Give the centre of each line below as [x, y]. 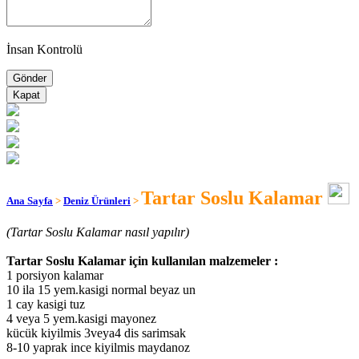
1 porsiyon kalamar [55, 276]
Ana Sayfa [30, 201]
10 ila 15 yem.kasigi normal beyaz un [101, 290]
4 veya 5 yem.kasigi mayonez [81, 319]
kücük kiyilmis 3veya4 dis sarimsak [96, 333]
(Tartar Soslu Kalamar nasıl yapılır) [98, 232]
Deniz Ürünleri [97, 201]
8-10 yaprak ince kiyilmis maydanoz [98, 348]
